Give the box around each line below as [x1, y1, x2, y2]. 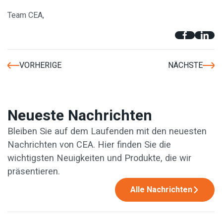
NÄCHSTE [168, 60, 203, 70]
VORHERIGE [19, 60, 61, 70]
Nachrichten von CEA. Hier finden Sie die [7, 139, 171, 150]
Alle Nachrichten [130, 185, 192, 194]
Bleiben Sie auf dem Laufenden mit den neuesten [7, 126, 207, 136]
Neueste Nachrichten [7, 107, 152, 124]
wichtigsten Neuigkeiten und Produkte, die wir [7, 153, 191, 163]
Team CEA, [7, 10, 44, 20]
